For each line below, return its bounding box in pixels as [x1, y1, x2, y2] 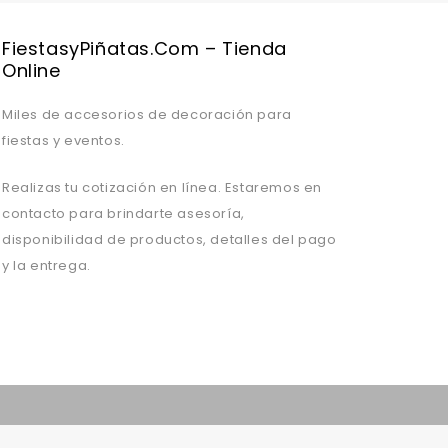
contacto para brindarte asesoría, [2, 204, 245, 224]
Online [2, 58, 61, 84]
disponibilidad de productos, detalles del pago [2, 230, 337, 250]
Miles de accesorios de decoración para [2, 105, 292, 125]
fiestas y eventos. [2, 131, 125, 151]
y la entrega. [2, 256, 91, 276]
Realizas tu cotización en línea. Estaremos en [2, 178, 323, 198]
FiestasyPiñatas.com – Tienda [2, 36, 287, 62]
